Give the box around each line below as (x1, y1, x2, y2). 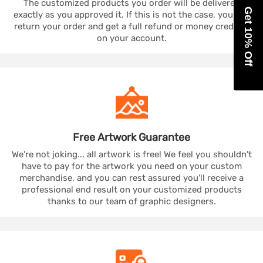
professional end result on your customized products (21, 184, 242, 195)
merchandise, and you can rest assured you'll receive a (19, 172, 244, 183)
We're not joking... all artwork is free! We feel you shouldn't (11, 149, 252, 160)
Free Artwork (73, 130, 139, 144)
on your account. (96, 32, 167, 43)
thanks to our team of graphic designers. (47, 195, 216, 207)
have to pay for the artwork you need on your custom (21, 160, 242, 171)
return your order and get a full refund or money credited (14, 21, 249, 32)
